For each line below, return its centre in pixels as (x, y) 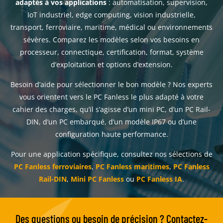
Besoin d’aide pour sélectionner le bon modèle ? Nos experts (111, 84)
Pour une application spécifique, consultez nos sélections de (111, 154)
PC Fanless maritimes (132, 167)
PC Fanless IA (159, 179)
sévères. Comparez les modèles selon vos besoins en (111, 40)
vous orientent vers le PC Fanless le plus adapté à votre (111, 97)
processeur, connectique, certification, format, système (111, 52)
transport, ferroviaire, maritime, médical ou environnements (111, 27)
